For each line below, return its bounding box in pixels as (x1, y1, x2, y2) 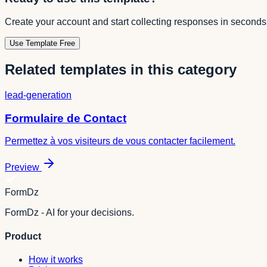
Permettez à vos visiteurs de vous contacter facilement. (5, 136, 235, 147)
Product (5, 231, 41, 241)
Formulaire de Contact (5, 111, 126, 125)
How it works (29, 254, 83, 265)
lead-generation (5, 89, 72, 100)
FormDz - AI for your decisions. (5, 207, 134, 218)
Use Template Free (10, 39, 75, 48)
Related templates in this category (5, 61, 237, 78)
